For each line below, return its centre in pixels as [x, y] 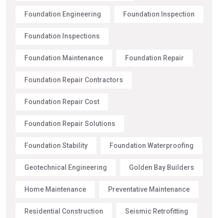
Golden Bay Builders [162, 168]
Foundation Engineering [63, 14]
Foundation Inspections [62, 36]
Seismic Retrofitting [157, 211]
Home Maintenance [55, 190]
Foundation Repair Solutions [70, 124]
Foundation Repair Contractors [74, 80]
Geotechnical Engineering [66, 168]
